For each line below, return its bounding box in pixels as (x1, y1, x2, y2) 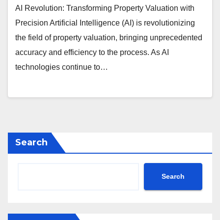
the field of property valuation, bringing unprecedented (15, 33, 202, 42)
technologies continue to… (15, 63, 108, 72)
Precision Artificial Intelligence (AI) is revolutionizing (15, 19, 195, 27)
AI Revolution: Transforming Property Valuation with (15, 4, 194, 13)
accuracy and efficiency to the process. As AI (15, 48, 169, 57)
